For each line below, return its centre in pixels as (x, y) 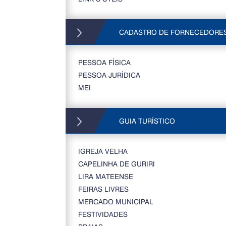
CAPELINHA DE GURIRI (116, 164)
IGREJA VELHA (103, 151)
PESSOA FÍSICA (104, 62)
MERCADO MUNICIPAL (116, 202)
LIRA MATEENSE (105, 176)
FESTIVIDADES (103, 214)
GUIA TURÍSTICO (146, 121)
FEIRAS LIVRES (103, 189)
